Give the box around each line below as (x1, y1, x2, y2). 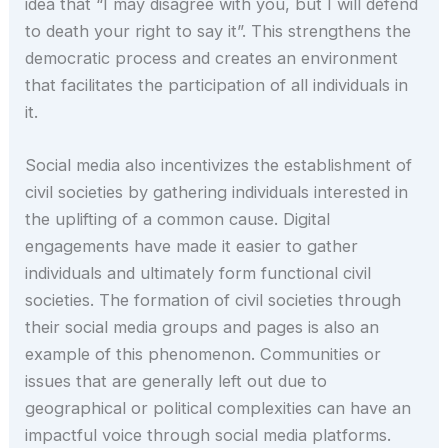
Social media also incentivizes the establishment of (25, 154, 413, 175)
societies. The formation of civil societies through (25, 289, 402, 310)
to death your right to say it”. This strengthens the (25, 20, 412, 41)
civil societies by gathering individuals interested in (25, 181, 409, 202)
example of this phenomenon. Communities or (25, 343, 382, 364)
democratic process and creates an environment (25, 47, 399, 68)
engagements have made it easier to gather (25, 235, 359, 256)
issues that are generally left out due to (25, 370, 328, 391)
